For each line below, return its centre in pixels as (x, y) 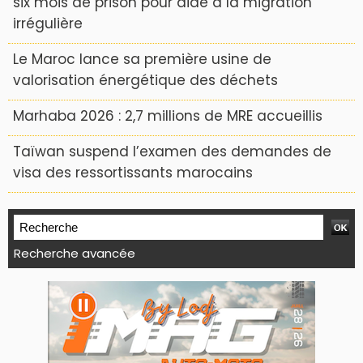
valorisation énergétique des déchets (145, 80)
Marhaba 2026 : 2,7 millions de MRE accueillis (168, 116)
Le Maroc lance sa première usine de (142, 59)
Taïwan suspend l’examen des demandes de (172, 152)
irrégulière (48, 23)
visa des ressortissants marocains (133, 173)
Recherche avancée (75, 253)
